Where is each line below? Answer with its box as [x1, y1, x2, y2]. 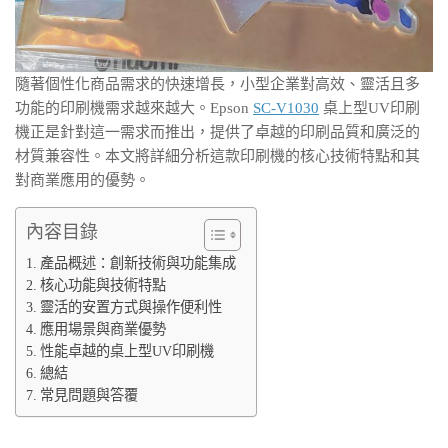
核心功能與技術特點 [39, 276, 166, 293]
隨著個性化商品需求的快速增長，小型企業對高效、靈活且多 [15, 75, 420, 92]
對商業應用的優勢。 [15, 171, 150, 188]
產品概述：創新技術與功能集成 [39, 254, 236, 271]
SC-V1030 [253, 99, 319, 116]
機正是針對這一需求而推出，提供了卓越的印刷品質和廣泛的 [15, 123, 420, 140]
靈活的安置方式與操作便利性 [39, 298, 222, 315]
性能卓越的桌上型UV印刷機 [39, 342, 214, 359]
